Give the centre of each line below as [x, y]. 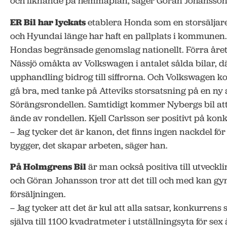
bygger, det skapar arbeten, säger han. [89, 145]
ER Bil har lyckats [48, 22]
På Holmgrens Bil [48, 167]
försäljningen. [38, 194]
